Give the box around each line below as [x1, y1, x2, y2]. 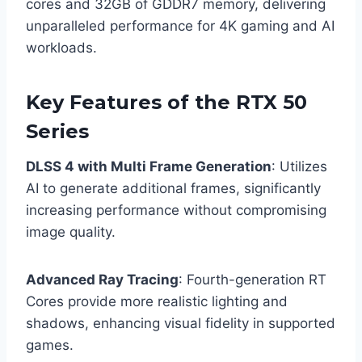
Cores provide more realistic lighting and [26, 293, 288, 310]
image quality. [26, 224, 116, 241]
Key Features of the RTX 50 [26, 90, 307, 115]
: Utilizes [271, 158, 327, 175]
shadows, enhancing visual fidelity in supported [26, 315, 335, 332]
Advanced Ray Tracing [26, 271, 179, 288]
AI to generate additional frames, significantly [26, 180, 321, 197]
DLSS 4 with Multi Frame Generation [26, 158, 271, 175]
